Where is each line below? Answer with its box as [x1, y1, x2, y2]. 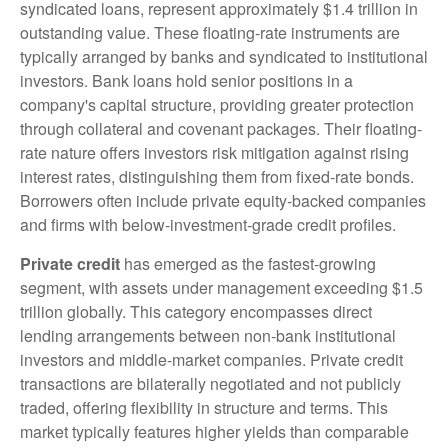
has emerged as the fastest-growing [120, 252, 376, 275]
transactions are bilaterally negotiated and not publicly [20, 372, 401, 395]
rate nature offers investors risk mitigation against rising [20, 141, 409, 164]
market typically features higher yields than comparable [20, 420, 409, 443]
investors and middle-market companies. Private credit [20, 348, 403, 371]
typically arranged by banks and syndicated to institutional [20, 45, 428, 68]
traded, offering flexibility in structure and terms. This [20, 396, 388, 419]
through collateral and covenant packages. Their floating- [20, 117, 422, 140]
